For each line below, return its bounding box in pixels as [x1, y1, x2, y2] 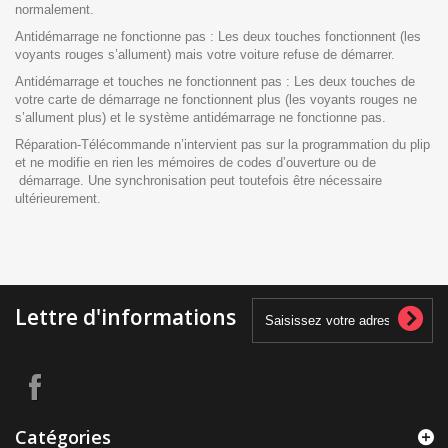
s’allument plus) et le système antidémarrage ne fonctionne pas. [15, 110, 386, 125]
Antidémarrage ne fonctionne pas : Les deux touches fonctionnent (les [15, 29, 421, 44]
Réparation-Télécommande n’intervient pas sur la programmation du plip [15, 137, 430, 152]
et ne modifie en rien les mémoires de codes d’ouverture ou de [15, 155, 376, 170]
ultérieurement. [15, 191, 101, 206]
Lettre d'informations [15, 303, 236, 331]
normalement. [15, 2, 94, 17]
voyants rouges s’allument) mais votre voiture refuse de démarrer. [15, 47, 395, 62]
